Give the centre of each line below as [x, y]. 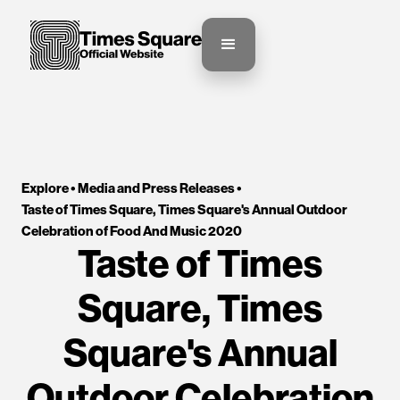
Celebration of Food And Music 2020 [132, 231]
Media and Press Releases [157, 188]
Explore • [50, 188]
